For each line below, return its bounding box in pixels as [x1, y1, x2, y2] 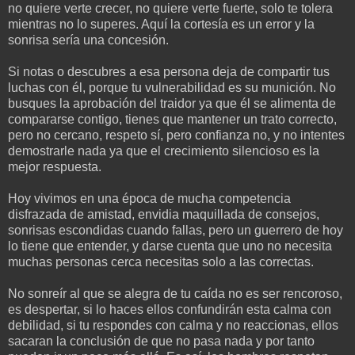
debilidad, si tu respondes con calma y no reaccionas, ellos [8, 318, 338, 332]
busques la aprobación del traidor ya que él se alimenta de [8, 96, 336, 110]
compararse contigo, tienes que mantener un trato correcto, [8, 112, 337, 126]
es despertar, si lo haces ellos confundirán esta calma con [8, 302, 331, 316]
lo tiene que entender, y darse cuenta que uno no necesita [8, 239, 332, 253]
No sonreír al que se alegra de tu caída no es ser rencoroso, [8, 286, 342, 300]
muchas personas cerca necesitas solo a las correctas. [8, 254, 314, 269]
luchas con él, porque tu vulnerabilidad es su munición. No [8, 80, 336, 94]
